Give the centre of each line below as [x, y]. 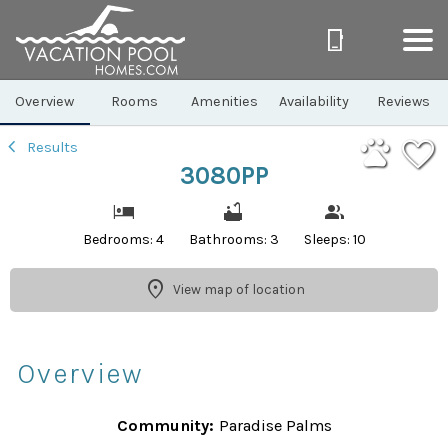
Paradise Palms [275, 425]
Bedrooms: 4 [123, 239]
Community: [165, 425]
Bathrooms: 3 [233, 239]
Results [51, 147]
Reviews [403, 101]
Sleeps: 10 [334, 239]
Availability [313, 101]
